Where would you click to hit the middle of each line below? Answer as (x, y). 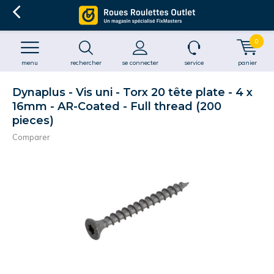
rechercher (86, 63)
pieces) (33, 120)
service (194, 63)
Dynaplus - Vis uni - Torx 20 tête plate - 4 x (132, 92)
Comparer (31, 137)
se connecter (140, 63)
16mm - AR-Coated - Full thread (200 (117, 106)
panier (247, 63)
